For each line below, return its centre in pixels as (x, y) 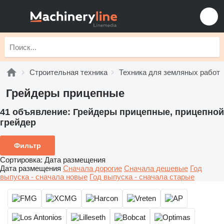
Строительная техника (68, 72)
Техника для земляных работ (169, 72)
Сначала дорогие (92, 168)
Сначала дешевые (156, 168)
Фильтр (27, 145)
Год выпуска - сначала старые (142, 176)
